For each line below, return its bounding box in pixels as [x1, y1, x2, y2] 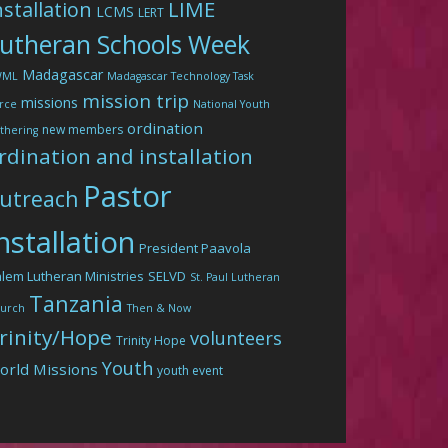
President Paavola [139, 239, 252, 258]
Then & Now [127, 301, 192, 316]
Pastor [83, 176, 173, 217]
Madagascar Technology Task [107, 69, 255, 84]
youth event [157, 362, 224, 380]
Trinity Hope [116, 332, 187, 350]
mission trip [82, 88, 190, 115]
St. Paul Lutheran [190, 270, 281, 285]
